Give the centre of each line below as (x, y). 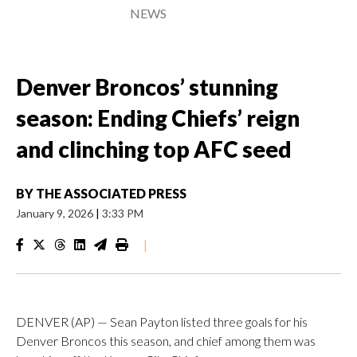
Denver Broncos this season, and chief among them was (166, 341)
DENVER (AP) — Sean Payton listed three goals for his (162, 322)
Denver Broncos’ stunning (147, 87)
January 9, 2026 (56, 213)
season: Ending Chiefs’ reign (158, 118)
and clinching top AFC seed (154, 149)
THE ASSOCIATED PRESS (111, 193)
